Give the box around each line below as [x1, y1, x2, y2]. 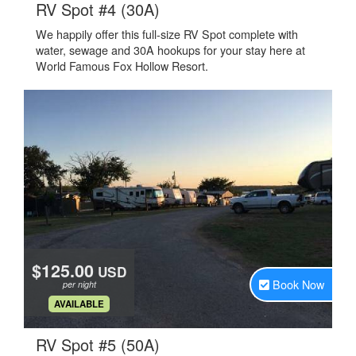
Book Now [273, 276, 324, 292]
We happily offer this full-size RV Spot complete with [36, 25, 298, 42]
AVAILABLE [54, 297, 104, 311]
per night [62, 278, 96, 290]
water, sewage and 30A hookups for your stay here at [36, 41, 305, 58]
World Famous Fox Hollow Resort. [36, 57, 208, 74]
